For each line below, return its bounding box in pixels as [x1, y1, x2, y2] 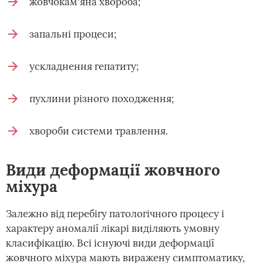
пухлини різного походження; [29, 92, 174, 105]
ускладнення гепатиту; [29, 60, 139, 73]
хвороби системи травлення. [29, 124, 168, 137]
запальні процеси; [29, 28, 116, 41]
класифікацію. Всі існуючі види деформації [6, 237, 214, 249]
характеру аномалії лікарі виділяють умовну [6, 222, 220, 235]
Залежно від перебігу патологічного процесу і [6, 207, 224, 220]
